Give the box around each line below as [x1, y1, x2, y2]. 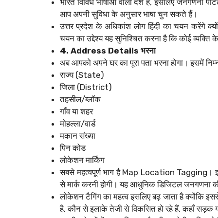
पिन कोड [60, 143, 86, 153]
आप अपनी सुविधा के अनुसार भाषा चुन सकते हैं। [60, 9, 198, 19]
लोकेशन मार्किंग [60, 155, 105, 165]
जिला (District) [60, 82, 112, 92]
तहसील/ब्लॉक [60, 94, 101, 104]
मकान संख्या [60, 130, 95, 141]
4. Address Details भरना [60, 45, 156, 55]
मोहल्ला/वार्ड [60, 118, 95, 128]
